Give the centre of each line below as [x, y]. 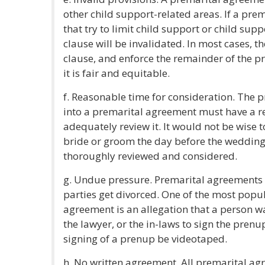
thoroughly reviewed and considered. [150, 156]
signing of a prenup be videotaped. [145, 239]
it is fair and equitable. [117, 73]
